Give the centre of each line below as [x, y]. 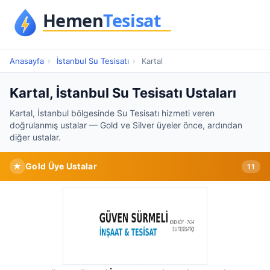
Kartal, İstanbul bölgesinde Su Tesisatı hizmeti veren [112, 113]
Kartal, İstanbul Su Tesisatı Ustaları [123, 93]
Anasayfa [27, 61]
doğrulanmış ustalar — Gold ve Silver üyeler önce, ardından [126, 125]
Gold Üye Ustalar [61, 166]
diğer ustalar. [35, 137]
